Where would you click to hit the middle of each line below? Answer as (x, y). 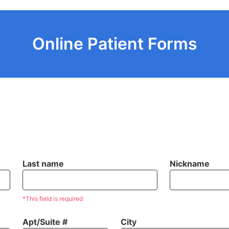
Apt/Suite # (45, 222)
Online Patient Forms (114, 44)
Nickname (189, 164)
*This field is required (52, 199)
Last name (43, 164)
